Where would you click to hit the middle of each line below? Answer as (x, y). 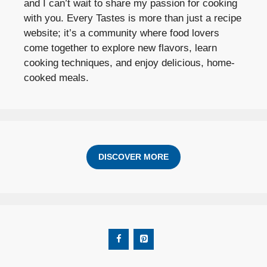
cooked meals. (56, 78)
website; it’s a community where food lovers (122, 33)
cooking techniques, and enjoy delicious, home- (129, 63)
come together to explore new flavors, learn (120, 48)
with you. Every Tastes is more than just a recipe (133, 18)
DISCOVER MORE (133, 157)
